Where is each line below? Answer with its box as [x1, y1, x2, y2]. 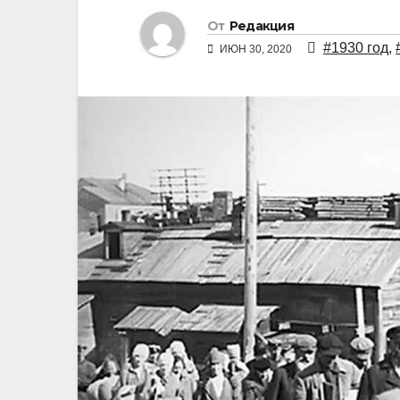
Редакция [229, 18, 295, 35]
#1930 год [323, 40, 388, 56]
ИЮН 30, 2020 [217, 43, 295, 56]
